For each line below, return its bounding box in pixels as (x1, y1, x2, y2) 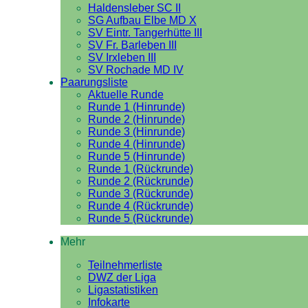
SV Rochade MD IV (87, 64, 184, 76)
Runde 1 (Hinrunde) (87, 101, 185, 113)
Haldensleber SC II (87, 2, 181, 14)
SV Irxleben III (87, 52, 156, 63)
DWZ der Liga (87, 272, 156, 283)
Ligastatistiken (87, 284, 158, 296)
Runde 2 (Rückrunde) (87, 175, 193, 187)
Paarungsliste (60, 76, 128, 88)
